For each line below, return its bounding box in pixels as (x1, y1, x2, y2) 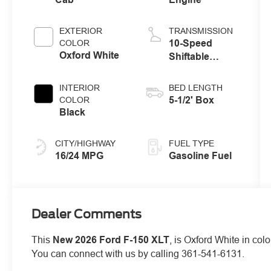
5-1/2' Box (168, 94, 214, 106)
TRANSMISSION (168, 25, 233, 36)
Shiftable (168, 50, 209, 62)
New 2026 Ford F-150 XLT (53, 233, 170, 246)
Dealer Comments (31, 206, 142, 221)
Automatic (168, 64, 216, 76)
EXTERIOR (59, 25, 103, 36)
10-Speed (168, 37, 212, 49)
